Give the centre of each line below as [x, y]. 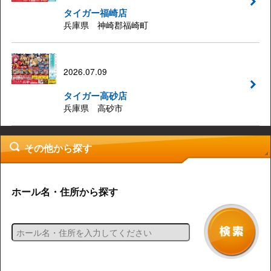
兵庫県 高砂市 [93, 107]
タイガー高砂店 [95, 95]
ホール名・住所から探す [64, 191]
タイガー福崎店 [95, 12]
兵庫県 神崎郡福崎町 [106, 24]
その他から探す [58, 148]
